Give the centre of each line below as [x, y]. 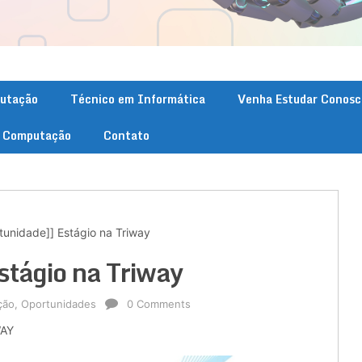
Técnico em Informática [138, 99]
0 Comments [159, 304]
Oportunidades [59, 304]
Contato [126, 135]
